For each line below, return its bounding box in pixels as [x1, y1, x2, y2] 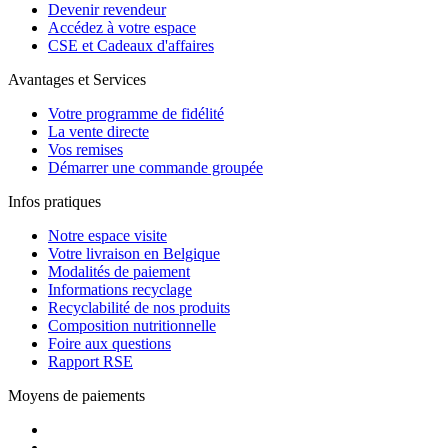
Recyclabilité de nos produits [48, 298, 230, 316]
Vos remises [48, 140, 123, 158]
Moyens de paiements [8, 386, 145, 404]
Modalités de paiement [48, 262, 190, 280]
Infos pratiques [8, 192, 101, 210]
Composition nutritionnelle [48, 316, 216, 334]
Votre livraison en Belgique [48, 244, 220, 262]
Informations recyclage [48, 280, 192, 298]
